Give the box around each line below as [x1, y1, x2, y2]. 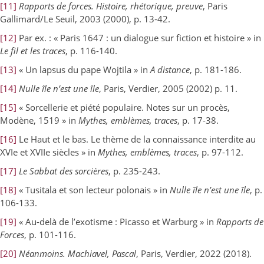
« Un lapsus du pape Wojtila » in [16, 64, 150, 75]
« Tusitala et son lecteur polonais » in [16, 184, 170, 196]
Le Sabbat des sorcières [19, 165, 108, 177]
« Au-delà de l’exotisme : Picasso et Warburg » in [16, 216, 216, 227]
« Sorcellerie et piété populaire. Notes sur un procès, [16, 101, 230, 113]
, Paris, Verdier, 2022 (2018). [136, 247, 252, 259]
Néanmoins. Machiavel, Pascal [19, 247, 136, 259]
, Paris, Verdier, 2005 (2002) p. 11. [99, 82, 237, 94]
